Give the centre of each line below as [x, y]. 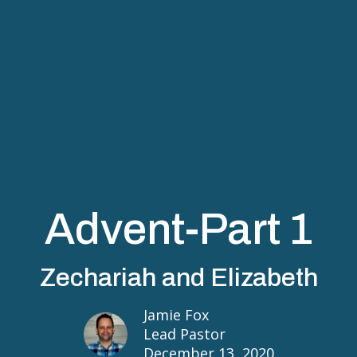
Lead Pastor [184, 333]
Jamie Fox [176, 314]
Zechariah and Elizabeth [178, 277]
